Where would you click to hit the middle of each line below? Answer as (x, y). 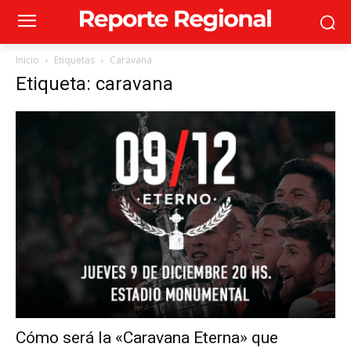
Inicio (27, 60)
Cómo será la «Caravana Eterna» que (147, 337)
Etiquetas (74, 60)
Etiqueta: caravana (94, 84)
